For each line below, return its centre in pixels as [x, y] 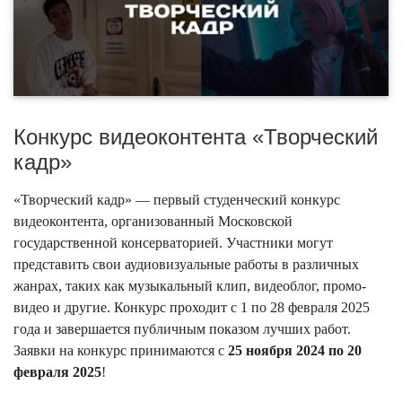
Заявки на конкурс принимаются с [121, 350]
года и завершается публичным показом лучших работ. [182, 328]
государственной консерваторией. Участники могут [173, 242]
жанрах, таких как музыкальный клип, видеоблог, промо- [190, 285]
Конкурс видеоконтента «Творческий [196, 136]
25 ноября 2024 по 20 [295, 350]
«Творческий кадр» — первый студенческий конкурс [177, 199]
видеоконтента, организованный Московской [153, 221]
